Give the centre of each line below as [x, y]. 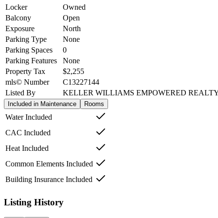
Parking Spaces [29, 50]
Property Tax [25, 72]
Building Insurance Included [49, 180]
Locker [16, 7]
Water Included [29, 117]
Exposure [20, 29]
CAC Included [28, 133]
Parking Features [31, 61]
